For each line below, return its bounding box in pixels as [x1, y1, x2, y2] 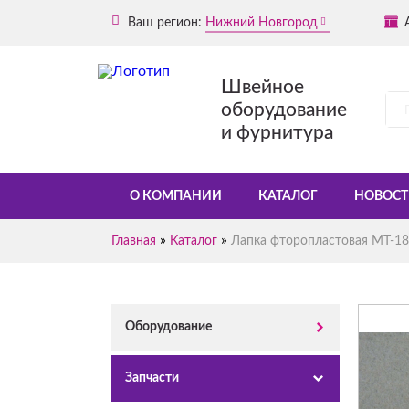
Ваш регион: [124, 16, 202, 29]
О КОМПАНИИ [130, 190, 222, 203]
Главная [111, 235, 156, 247]
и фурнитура [221, 122, 333, 142]
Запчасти [125, 372, 179, 384]
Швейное [221, 77, 304, 97]
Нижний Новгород [205, 16, 318, 29]
